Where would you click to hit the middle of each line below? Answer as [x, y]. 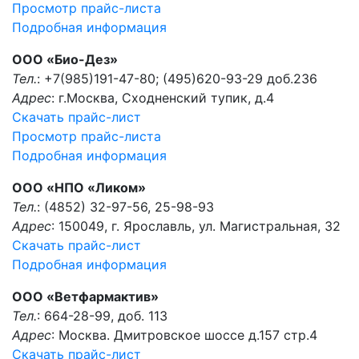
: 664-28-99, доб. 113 [102, 316]
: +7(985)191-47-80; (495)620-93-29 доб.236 [177, 79]
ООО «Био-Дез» [65, 59]
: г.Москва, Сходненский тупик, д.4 [163, 98]
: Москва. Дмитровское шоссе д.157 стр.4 [184, 335]
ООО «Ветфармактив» [85, 296]
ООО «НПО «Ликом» [79, 188]
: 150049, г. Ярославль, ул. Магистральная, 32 [196, 226]
